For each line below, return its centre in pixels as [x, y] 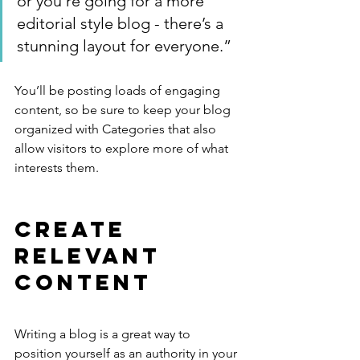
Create [75, 229]
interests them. [57, 168]
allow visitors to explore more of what [123, 149]
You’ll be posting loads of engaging [119, 91]
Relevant [92, 256]
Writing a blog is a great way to [104, 334]
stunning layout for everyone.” [124, 46]
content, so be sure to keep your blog [124, 110]
